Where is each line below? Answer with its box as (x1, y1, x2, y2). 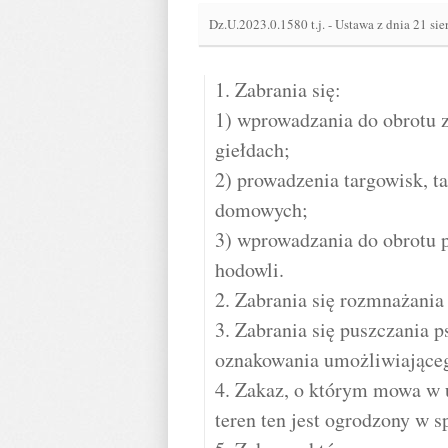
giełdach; (215, 136, 290, 163)
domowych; (215, 196, 308, 223)
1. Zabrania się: (215, 76, 341, 103)
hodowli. (215, 256, 284, 283)
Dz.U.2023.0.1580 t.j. (209, 15, 328, 33)
